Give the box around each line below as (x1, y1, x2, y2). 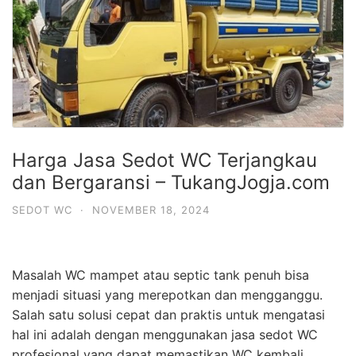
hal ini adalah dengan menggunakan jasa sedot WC (12, 326, 318, 342)
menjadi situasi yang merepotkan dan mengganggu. (12, 286, 323, 303)
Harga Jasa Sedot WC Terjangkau (12, 148, 317, 172)
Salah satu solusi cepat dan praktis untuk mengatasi (12, 306, 325, 323)
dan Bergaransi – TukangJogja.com (12, 170, 330, 194)
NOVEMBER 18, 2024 (92, 203, 210, 216)
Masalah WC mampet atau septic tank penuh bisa (12, 266, 309, 283)
